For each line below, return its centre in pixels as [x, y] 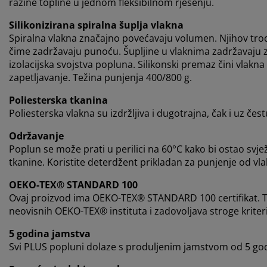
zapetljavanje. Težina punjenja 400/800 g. [100, 78]
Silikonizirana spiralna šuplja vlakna [96, 25]
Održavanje [36, 136]
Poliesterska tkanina [58, 100]
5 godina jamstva [50, 234]
